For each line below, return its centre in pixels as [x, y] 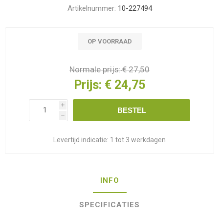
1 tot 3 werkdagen [138, 140]
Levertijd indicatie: [81, 140]
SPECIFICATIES [109, 205]
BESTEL [131, 110]
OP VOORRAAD [109, 41]
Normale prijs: [95, 69]
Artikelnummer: [91, 8]
